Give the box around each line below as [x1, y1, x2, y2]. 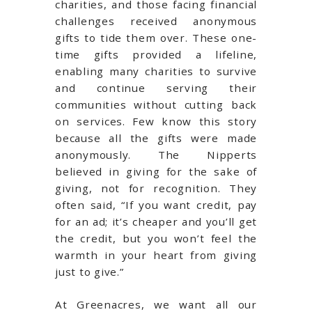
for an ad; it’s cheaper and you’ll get [55, 214, 257, 229]
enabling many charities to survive [55, 64, 257, 79]
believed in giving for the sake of [55, 164, 257, 179]
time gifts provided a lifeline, [55, 47, 257, 62]
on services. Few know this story [55, 114, 257, 129]
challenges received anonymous [55, 14, 257, 29]
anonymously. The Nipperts [55, 148, 257, 162]
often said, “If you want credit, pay [55, 198, 257, 212]
